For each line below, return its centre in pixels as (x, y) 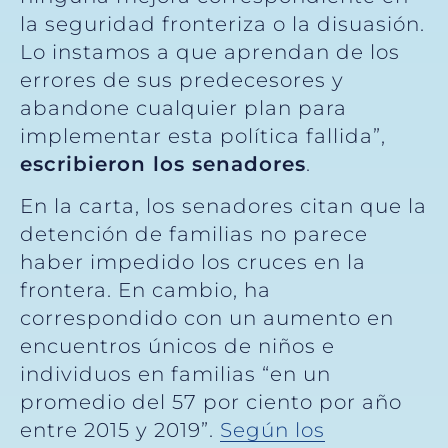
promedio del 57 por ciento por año (211, 401)
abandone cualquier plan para (183, 107)
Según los (272, 429)
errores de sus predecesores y (182, 79)
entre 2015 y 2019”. (120, 429)
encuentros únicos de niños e (177, 345)
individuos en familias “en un (175, 373)
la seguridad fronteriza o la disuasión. (222, 23)
